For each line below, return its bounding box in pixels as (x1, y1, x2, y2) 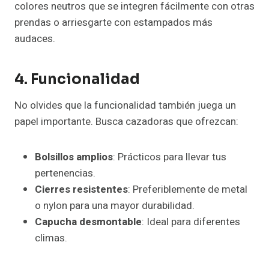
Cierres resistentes (35, 182, 128, 198)
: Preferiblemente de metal (128, 182, 247, 198)
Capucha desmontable (35, 214, 142, 230)
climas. (35, 231, 67, 246)
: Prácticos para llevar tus (113, 150, 226, 165)
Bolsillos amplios (35, 150, 113, 165)
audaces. (14, 31, 55, 47)
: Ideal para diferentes (142, 214, 240, 230)
